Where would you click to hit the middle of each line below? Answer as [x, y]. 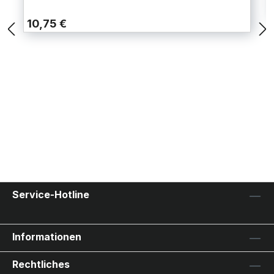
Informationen [47, 237]
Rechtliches [41, 265]
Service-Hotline [51, 195]
